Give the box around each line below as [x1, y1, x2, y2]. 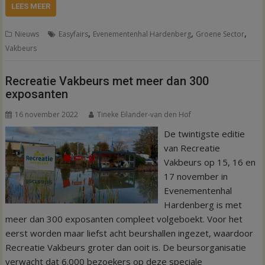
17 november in [163, 170, 228, 182]
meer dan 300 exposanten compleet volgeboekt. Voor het [5, 212, 243, 225]
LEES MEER [11, 2, 51, 11]
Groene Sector [196, 29, 245, 39]
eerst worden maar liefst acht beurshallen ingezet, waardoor [5, 227, 254, 239]
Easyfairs [59, 29, 89, 39]
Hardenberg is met [163, 198, 242, 211]
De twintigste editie [163, 127, 245, 140]
